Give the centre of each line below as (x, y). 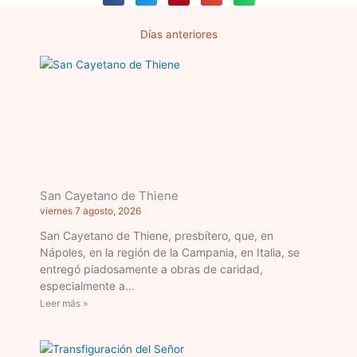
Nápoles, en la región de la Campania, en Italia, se (170, 252)
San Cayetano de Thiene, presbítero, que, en (157, 235)
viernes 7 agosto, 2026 (90, 210)
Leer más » (64, 303)
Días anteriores (178, 34)
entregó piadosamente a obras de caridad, (151, 269)
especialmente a (82, 285)
